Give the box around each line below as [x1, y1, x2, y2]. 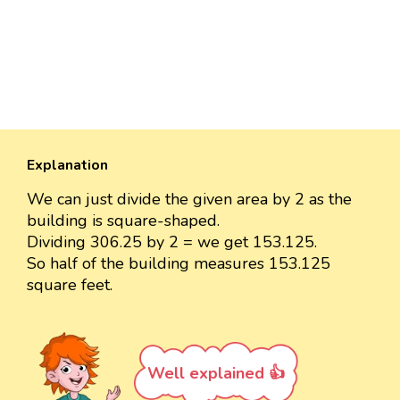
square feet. [27, 273, 112, 296]
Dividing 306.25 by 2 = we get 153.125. [27, 230, 317, 253]
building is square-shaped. [27, 209, 220, 231]
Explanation [27, 154, 108, 175]
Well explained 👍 [147, 362, 285, 384]
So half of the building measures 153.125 [27, 252, 330, 274]
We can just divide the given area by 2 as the [27, 187, 352, 210]
